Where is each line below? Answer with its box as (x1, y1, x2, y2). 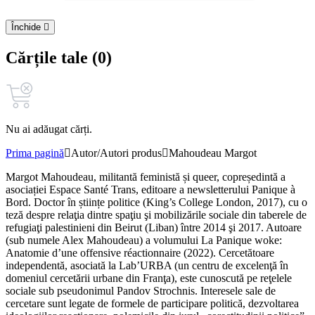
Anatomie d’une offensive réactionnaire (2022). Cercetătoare (6, 247, 274, 259)
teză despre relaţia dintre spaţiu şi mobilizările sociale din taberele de (6, 209, 307, 221)
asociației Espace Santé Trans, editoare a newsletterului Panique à (6, 184, 295, 196)
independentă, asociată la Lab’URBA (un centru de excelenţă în (6, 259, 288, 272)
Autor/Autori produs (71, 147, 162, 160)
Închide (11, 22, 44, 33)
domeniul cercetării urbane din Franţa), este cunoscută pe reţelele (6, 272, 292, 285)
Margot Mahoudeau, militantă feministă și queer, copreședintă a (6, 171, 285, 184)
